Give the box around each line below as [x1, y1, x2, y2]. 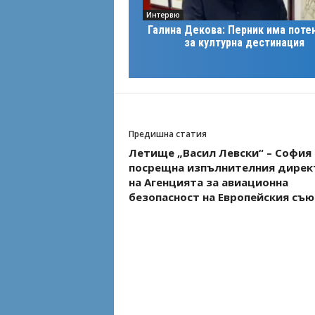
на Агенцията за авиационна [128, 174, 288, 189]
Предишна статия [128, 127, 207, 140]
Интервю [146, 9, 180, 20]
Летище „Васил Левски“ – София [128, 145, 311, 160]
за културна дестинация [184, 35, 304, 49]
